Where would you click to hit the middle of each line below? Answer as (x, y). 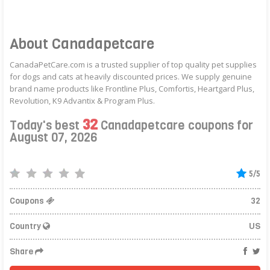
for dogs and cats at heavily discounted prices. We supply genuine (131, 76)
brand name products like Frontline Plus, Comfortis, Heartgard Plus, (132, 88)
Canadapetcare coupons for (176, 125)
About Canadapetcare (82, 44)
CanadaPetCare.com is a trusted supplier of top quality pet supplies (133, 64)
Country (27, 226)
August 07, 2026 (54, 137)
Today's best (46, 125)
